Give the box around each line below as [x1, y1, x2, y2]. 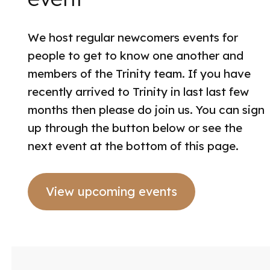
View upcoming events [45, 183, 177, 199]
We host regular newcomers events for [27, 30, 238, 45]
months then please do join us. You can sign [27, 102, 265, 117]
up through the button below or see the [27, 120, 242, 135]
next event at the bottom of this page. [27, 138, 239, 153]
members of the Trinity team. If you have [27, 66, 251, 81]
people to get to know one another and [27, 48, 243, 63]
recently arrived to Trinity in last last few [27, 84, 249, 99]
